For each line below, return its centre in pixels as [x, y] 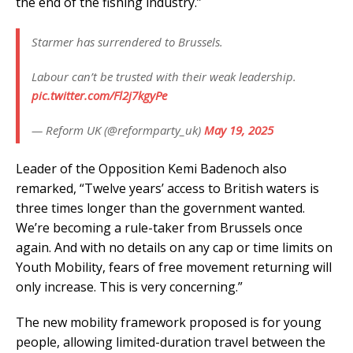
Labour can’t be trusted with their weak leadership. [164, 76]
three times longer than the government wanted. [160, 208]
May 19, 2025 [239, 130]
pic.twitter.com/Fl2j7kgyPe [99, 95]
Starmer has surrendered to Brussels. [127, 41]
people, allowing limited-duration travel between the [171, 342]
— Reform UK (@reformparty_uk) [118, 130]
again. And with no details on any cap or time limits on [174, 247]
